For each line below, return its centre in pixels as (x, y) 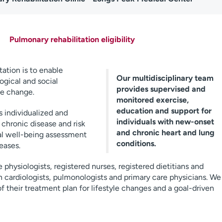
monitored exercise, (152, 100)
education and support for (164, 111)
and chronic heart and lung (165, 133)
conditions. (136, 143)
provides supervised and (161, 89)
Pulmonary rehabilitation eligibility (72, 39)
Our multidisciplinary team (165, 78)
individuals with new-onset (165, 122)
